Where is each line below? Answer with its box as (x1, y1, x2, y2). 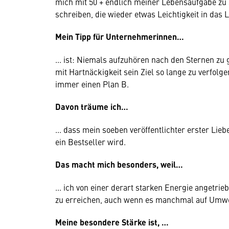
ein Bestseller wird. (55, 136, 126, 147)
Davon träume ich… (55, 101, 128, 112)
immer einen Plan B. (55, 78, 129, 89)
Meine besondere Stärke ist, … (55, 216, 169, 228)
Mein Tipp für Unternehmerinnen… (55, 31, 184, 42)
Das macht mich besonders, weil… (55, 158, 183, 170)
